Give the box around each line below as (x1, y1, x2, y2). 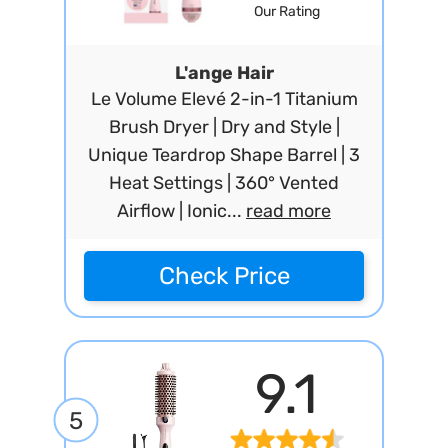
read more (246, 200, 331, 222)
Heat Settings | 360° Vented (109, 172, 339, 194)
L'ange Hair (174, 62, 274, 84)
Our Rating (253, 3, 320, 21)
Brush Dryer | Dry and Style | (108, 116, 340, 138)
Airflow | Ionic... (117, 200, 246, 222)
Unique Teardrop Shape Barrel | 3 (88, 144, 360, 166)
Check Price (158, 262, 290, 290)
